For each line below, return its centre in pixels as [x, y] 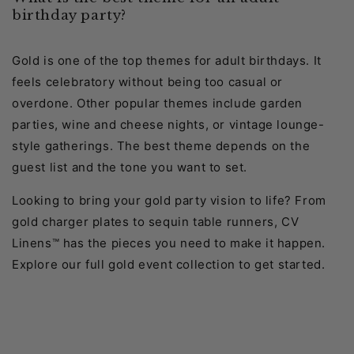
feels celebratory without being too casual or [148, 82]
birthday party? [69, 16]
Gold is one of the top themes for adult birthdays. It [167, 61]
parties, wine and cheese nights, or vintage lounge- [168, 125]
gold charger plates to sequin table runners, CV [156, 222]
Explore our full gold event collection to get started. [169, 265]
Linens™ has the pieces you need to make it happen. [169, 243]
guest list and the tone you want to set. [130, 168]
